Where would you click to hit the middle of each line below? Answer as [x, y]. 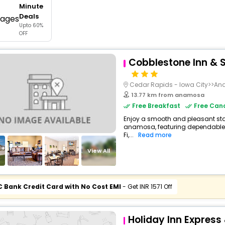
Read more [155, 135]
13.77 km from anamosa [168, 95]
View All [99, 150]
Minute [31, 6]
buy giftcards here [125, 6]
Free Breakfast [156, 106]
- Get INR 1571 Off [146, 187]
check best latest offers [135, 36]
